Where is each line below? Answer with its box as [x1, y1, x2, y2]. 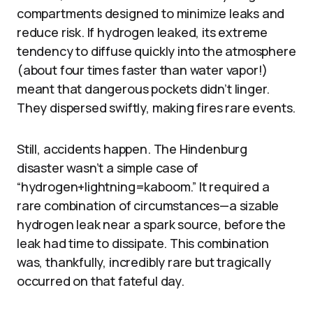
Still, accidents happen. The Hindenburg [17, 140, 247, 157]
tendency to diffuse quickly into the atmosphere [17, 42, 296, 59]
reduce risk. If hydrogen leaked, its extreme [17, 23, 268, 41]
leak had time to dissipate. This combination [17, 234, 270, 252]
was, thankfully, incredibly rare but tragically [17, 253, 271, 270]
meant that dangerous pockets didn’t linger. [17, 80, 270, 97]
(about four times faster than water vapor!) [17, 61, 268, 78]
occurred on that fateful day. [17, 272, 184, 289]
